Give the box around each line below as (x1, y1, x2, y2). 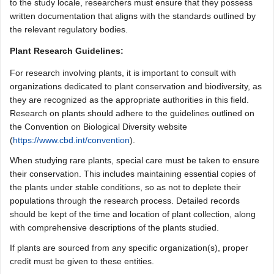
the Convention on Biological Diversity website (10, 122, 187, 131)
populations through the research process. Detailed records (10, 196, 240, 206)
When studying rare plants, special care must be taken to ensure (10, 155, 259, 165)
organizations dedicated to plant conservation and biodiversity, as (10, 81, 262, 91)
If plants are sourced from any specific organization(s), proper (10, 243, 248, 253)
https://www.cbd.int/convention (13, 135, 130, 145)
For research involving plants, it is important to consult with (10, 68, 236, 78)
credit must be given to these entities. (10, 256, 154, 266)
